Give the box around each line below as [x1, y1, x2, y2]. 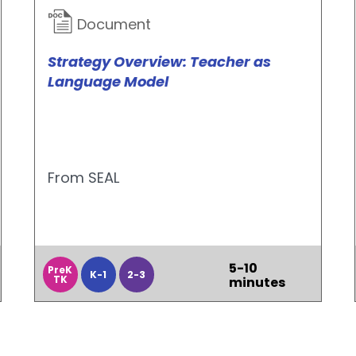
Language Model [47, 72, 168, 91]
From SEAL [47, 168, 119, 188]
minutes [228, 273, 285, 292]
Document [72, 14, 151, 34]
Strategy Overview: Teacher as [47, 52, 271, 72]
